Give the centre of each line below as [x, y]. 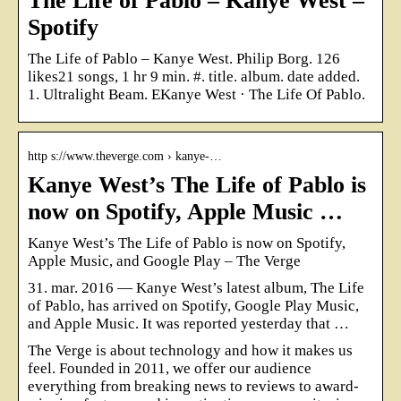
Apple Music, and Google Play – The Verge [164, 260]
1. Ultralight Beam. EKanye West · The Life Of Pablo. [196, 94]
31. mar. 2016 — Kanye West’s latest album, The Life [196, 287]
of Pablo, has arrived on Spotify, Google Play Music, [193, 305]
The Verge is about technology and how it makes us [190, 350]
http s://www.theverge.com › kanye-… [125, 156]
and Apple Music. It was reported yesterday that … [188, 323]
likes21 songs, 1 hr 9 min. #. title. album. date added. [194, 76]
